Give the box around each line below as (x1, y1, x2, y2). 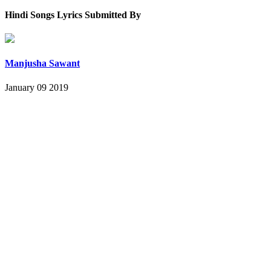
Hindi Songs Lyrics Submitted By (5, 9, 141, 20)
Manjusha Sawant (5, 58, 80, 69)
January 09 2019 (5, 82, 68, 93)
